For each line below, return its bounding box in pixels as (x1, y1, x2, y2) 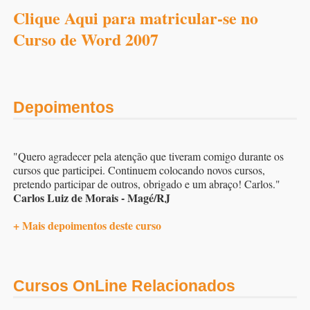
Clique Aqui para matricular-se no (13, 5, 258, 30)
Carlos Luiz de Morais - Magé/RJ (13, 190, 170, 206)
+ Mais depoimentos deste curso (13, 217, 161, 233)
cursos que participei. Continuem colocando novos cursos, (13, 163, 265, 177)
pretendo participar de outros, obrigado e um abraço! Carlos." (13, 176, 280, 191)
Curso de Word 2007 (13, 26, 158, 51)
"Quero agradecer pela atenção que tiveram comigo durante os (13, 149, 284, 163)
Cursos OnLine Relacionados (13, 277, 235, 295)
